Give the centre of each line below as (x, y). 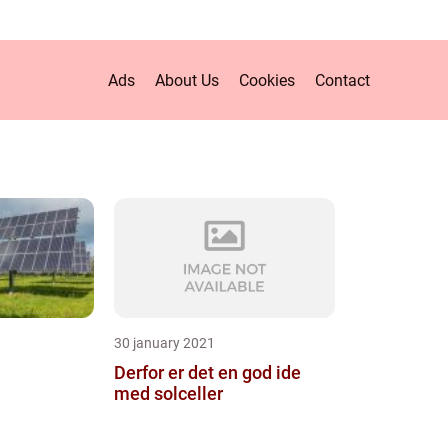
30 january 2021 (164, 343)
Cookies (267, 80)
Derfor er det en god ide (207, 372)
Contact (342, 80)
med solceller (168, 393)
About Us (187, 80)
